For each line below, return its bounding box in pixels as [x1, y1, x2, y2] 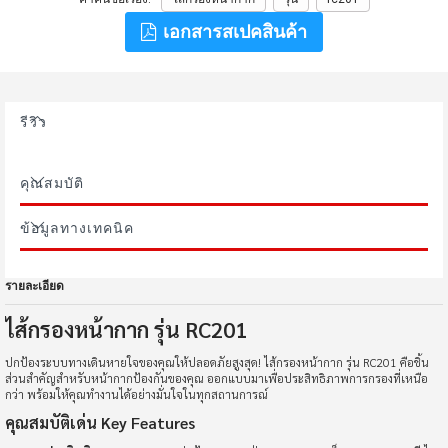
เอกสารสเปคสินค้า [159, 21, 307, 42]
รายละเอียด [5, 279, 64, 293]
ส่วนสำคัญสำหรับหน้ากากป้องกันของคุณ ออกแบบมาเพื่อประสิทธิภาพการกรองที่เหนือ [5, 370, 428, 386]
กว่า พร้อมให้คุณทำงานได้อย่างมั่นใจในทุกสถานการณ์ [5, 386, 268, 402]
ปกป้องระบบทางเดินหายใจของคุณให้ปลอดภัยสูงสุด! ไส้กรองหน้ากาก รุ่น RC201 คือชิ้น [5, 354, 429, 370]
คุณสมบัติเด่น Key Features [5, 412, 195, 433]
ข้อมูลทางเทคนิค [20, 220, 134, 236]
